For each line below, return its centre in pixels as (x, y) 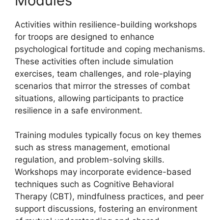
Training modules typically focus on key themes (108, 135)
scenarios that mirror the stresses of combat (102, 86)
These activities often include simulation (94, 61)
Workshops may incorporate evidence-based (103, 172)
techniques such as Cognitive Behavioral (94, 184)
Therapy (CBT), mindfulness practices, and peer (109, 196)
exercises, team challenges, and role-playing (103, 73)
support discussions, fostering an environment (106, 209)
